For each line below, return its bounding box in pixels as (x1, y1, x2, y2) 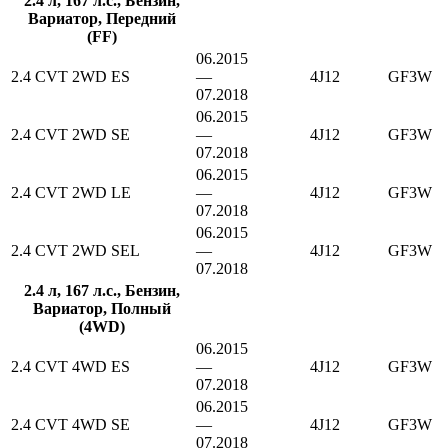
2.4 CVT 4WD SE (11, 416, 130, 434)
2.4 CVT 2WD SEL (11, 242, 140, 260)
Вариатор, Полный (32, 300, 171, 318)
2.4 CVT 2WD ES (11, 68, 130, 86)
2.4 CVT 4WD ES (11, 358, 130, 376)
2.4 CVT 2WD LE (11, 184, 131, 202)
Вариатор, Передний (27, 10, 176, 28)
